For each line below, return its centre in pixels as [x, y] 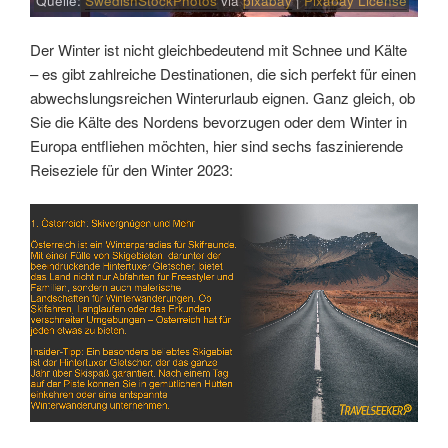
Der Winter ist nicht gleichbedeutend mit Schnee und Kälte [218, 49]
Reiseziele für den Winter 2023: [131, 169]
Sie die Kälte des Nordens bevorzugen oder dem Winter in [218, 121]
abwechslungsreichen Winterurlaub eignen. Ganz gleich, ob [222, 97]
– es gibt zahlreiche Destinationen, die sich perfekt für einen [223, 73]
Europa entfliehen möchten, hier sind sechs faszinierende [216, 145]
